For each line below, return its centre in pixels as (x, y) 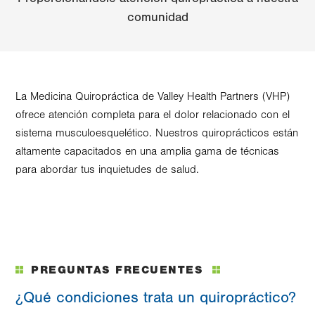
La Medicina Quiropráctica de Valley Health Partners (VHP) (153, 96)
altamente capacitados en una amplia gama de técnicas (147, 151)
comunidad (157, 17)
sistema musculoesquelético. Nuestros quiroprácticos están (157, 133)
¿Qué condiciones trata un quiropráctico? (156, 298)
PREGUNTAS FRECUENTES (120, 270)
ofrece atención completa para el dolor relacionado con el (153, 115)
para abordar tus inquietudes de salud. (107, 169)
